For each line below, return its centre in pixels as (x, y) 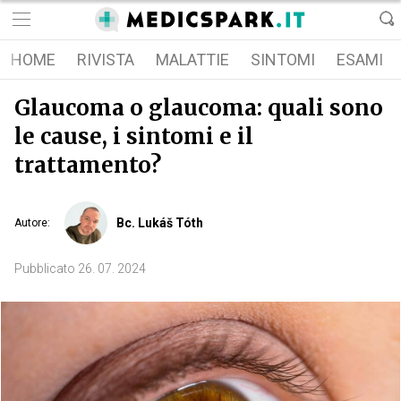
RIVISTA (106, 59)
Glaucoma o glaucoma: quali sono (199, 108)
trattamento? (88, 165)
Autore (31, 222)
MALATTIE (192, 59)
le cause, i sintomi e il (134, 137)
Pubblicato (45, 269)
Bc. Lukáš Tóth (160, 222)
